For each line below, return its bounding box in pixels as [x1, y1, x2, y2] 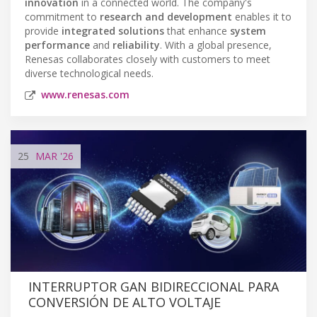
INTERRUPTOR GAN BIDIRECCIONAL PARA [28, 277, 279, 295]
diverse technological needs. [25, 66, 154, 80]
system [230, 23, 266, 38]
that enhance [164, 23, 230, 38]
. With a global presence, [160, 38, 272, 52]
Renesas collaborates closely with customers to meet [25, 52, 270, 66]
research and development [100, 9, 232, 23]
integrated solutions [62, 23, 164, 38]
